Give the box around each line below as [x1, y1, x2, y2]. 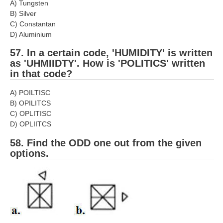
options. [10, 147, 49, 159]
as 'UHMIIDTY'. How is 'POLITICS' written [10, 58, 205, 69]
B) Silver [10, 9, 36, 17]
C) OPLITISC [10, 110, 51, 118]
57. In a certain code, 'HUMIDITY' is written [10, 47, 213, 59]
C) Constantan [10, 19, 56, 28]
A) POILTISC [10, 89, 50, 97]
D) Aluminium [10, 30, 52, 38]
